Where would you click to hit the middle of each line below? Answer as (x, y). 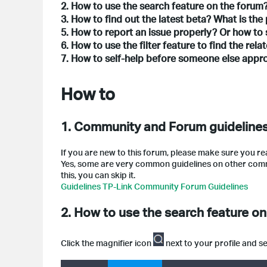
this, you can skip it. (98, 175)
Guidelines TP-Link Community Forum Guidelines (154, 186)
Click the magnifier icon (107, 243)
